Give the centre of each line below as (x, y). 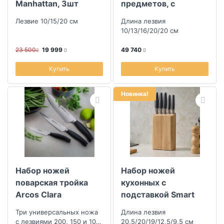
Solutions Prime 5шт (161, 206)
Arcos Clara (38, 194)
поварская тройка (52, 182)
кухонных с (143, 182)
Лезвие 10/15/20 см (47, 21)
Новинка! (135, 94)
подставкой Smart (158, 194)
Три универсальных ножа (57, 212)
